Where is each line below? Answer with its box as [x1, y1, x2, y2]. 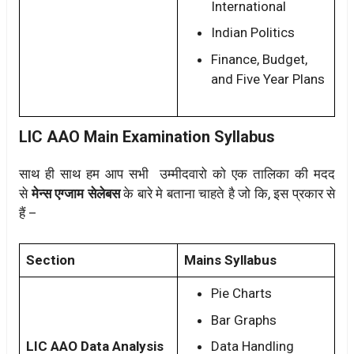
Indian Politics [211, 24, 295, 41]
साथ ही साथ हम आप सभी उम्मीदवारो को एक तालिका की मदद [19, 165, 335, 182]
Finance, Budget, [211, 51, 307, 67]
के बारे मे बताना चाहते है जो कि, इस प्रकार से [119, 185, 335, 201]
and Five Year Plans [211, 70, 325, 87]
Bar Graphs [211, 311, 277, 328]
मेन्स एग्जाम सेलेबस [31, 185, 120, 201]
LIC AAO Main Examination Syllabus [19, 126, 275, 146]
